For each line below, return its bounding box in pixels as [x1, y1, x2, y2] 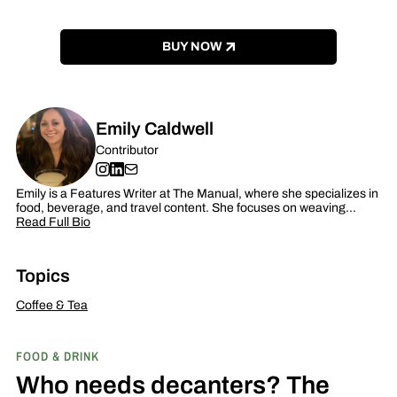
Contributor [95, 140, 159, 160]
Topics [15, 261, 70, 289]
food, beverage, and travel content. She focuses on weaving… [15, 198, 356, 217]
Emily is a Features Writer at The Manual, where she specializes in [15, 183, 378, 203]
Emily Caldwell [95, 114, 214, 142]
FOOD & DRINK [15, 346, 99, 364]
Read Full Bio [15, 212, 90, 231]
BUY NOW [162, 39, 222, 53]
